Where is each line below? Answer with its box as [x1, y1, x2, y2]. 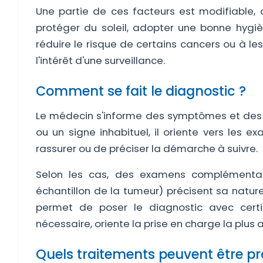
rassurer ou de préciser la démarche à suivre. [36, 141, 258, 156]
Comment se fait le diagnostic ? [36, 82, 246, 100]
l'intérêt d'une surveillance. [36, 53, 165, 68]
